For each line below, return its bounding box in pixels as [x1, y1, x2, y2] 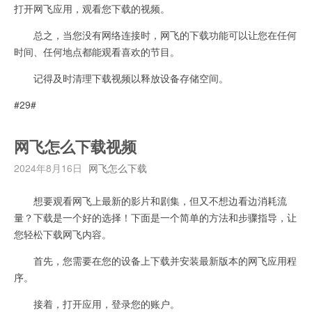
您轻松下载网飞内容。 [14, 226, 111, 241]
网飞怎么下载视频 [14, 138, 136, 157]
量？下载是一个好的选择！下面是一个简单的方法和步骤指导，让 [14, 210, 297, 224]
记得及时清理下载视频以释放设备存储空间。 [14, 70, 228, 85]
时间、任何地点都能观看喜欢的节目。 [14, 44, 180, 58]
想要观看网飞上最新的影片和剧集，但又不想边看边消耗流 [14, 193, 287, 208]
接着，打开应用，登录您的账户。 [14, 296, 180, 311]
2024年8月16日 [14, 160, 82, 175]
